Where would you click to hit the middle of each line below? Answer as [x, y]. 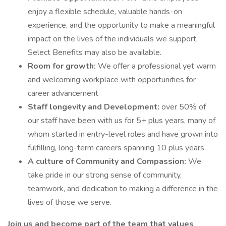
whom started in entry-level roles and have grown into [123, 134]
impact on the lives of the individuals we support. [113, 39]
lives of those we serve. [70, 202]
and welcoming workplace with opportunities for [112, 80]
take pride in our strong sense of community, [105, 175]
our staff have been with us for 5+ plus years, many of [122, 121]
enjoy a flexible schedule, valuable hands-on [105, 12]
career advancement [63, 93]
